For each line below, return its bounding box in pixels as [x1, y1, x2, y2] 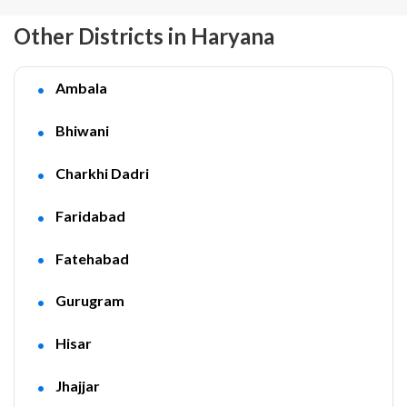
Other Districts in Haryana [14, 23, 274, 49]
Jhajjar [55, 377, 100, 395]
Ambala [55, 79, 107, 96]
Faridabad [55, 206, 125, 224]
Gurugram [55, 292, 124, 310]
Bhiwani [55, 121, 109, 139]
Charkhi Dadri [55, 164, 149, 182]
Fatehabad [55, 249, 129, 267]
